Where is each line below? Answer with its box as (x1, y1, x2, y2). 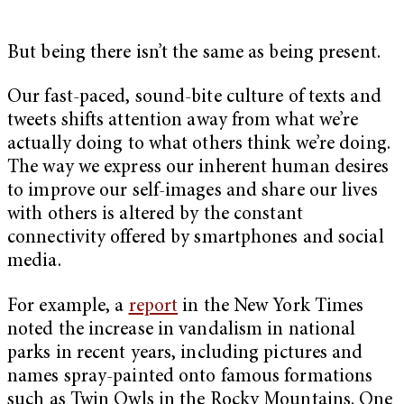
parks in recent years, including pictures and (7, 344, 363, 363)
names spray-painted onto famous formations (7, 367, 373, 387)
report (128, 297, 179, 317)
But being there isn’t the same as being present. (7, 43, 381, 63)
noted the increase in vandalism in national (7, 320, 356, 340)
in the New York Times (178, 297, 364, 317)
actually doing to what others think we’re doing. (7, 135, 390, 155)
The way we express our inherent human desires (7, 159, 390, 179)
